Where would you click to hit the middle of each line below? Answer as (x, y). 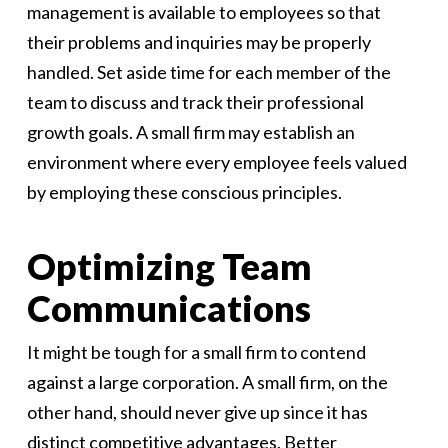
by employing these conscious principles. (184, 192)
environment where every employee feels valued (216, 162)
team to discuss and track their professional (195, 102)
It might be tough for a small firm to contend (196, 352)
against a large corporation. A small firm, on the (207, 382)
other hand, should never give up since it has (197, 412)
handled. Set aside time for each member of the (208, 72)
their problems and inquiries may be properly (198, 42)
